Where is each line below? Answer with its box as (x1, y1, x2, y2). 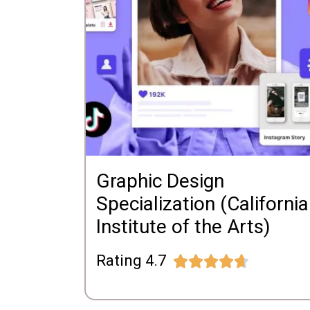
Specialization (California (96, 192, 309, 216)
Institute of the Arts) (96, 215, 271, 239)
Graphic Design (96, 170, 224, 193)
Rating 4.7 (96, 252, 166, 270)
